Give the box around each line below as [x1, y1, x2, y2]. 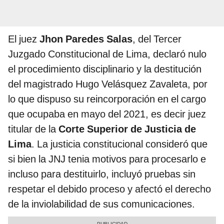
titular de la [8, 123, 58, 135]
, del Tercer [132, 33, 181, 45]
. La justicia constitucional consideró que [31, 138, 207, 150]
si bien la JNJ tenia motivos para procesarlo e [8, 153, 206, 165]
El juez [8, 33, 39, 45]
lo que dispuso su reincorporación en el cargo [8, 93, 206, 105]
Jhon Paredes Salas [39, 33, 132, 45]
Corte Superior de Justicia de [58, 123, 196, 135]
